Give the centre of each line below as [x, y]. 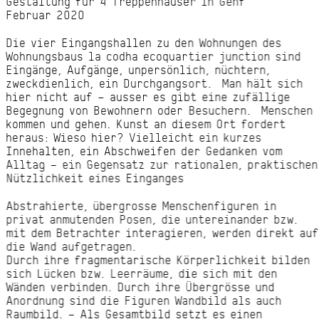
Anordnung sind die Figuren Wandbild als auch [144, 301]
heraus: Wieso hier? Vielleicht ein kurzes [134, 138]
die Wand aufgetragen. [71, 247]
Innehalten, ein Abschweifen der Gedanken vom [144, 151]
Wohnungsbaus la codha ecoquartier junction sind [153, 57]
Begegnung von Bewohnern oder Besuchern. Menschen [159, 111]
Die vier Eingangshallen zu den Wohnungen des [144, 43]
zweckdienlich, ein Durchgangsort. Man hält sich [155, 84]
